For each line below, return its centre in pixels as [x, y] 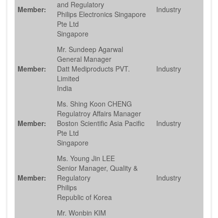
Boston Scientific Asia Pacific [101, 123]
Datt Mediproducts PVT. [93, 69]
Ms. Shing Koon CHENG [94, 104]
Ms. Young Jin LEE [86, 158]
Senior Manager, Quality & [97, 168]
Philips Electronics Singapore [101, 14]
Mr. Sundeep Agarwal [90, 49]
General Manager [84, 59]
